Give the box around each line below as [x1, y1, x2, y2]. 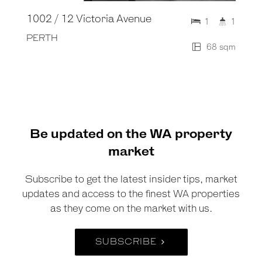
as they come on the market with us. [50, 203, 212, 215]
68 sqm [204, 42, 236, 52]
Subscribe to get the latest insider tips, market [25, 174, 237, 185]
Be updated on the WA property [30, 127, 232, 142]
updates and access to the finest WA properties [22, 188, 240, 200]
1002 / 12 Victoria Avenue [26, 13, 151, 25]
